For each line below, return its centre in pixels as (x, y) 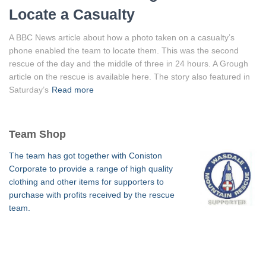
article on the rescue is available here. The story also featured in (129, 77)
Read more (73, 90)
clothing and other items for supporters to (86, 182)
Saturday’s (29, 90)
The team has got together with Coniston (85, 156)
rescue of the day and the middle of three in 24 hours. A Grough (129, 64)
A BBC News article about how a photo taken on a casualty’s (122, 37)
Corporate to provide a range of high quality (91, 169)
